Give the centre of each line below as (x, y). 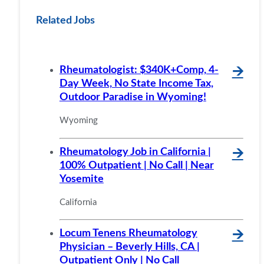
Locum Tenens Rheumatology (128, 233)
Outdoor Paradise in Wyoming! (133, 97)
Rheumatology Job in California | (135, 151)
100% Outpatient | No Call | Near (136, 165)
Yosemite (81, 179)
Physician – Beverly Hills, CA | (129, 246)
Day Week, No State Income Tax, (136, 84)
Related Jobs (65, 20)
